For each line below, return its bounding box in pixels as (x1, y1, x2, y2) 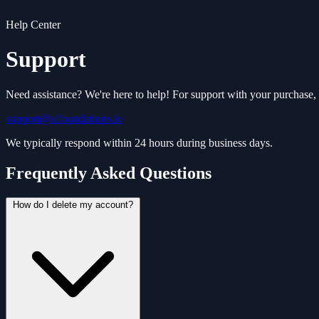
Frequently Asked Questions (6, 163, 211, 182)
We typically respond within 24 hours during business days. (6, 136, 273, 149)
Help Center (6, 19, 61, 31)
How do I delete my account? (13, 199, 133, 210)
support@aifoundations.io (6, 112, 122, 125)
